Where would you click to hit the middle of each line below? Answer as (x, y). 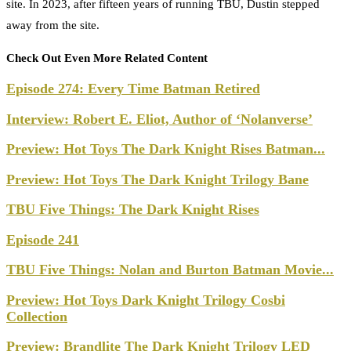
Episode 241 (43, 239)
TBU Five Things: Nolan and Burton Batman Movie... (170, 270)
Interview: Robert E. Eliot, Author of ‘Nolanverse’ (159, 119)
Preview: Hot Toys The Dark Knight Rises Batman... (166, 149)
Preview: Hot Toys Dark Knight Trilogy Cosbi (146, 300)
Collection (37, 316)
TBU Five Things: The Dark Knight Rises (133, 210)
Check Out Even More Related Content (107, 58)
